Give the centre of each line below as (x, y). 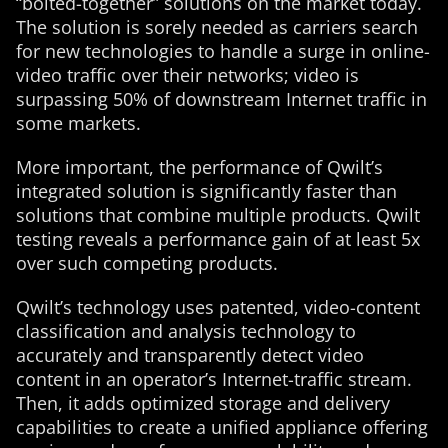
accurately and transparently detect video (190, 355)
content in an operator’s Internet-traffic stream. (214, 379)
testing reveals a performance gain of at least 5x (218, 239)
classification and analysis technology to (186, 331)
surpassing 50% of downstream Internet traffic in (221, 99)
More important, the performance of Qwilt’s (199, 167)
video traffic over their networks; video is (187, 75)
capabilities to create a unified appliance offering (222, 427)
